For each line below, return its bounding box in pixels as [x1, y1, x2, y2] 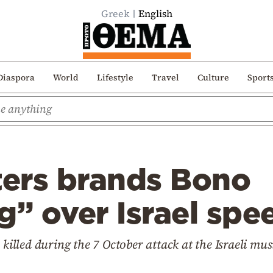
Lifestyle [96, 71, 133, 83]
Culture [197, 71, 229, 83]
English [138, 7, 172, 20]
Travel [151, 71, 179, 83]
